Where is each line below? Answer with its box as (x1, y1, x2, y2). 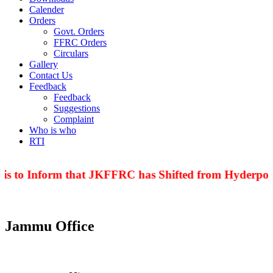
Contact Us (29, 69, 73, 80)
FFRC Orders (54, 37, 107, 48)
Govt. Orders (54, 26, 104, 37)
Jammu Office (5, 218, 94, 235)
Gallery (29, 58, 58, 69)
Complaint (54, 113, 94, 124)
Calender (29, 4, 64, 15)
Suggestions (54, 102, 100, 113)
